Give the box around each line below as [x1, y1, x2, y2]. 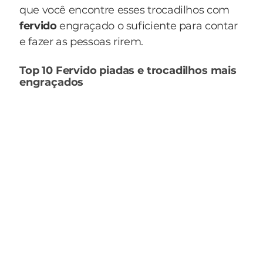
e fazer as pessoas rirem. [19, 35, 143, 48]
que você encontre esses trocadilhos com [19, 4, 230, 16]
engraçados [19, 76, 84, 89]
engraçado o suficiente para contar [59, 19, 238, 32]
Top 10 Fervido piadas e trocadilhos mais [19, 64, 237, 77]
